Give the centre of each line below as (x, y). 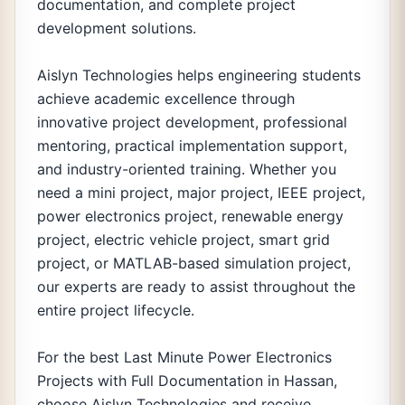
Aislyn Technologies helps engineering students (199, 75)
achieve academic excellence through (166, 99)
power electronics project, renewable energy (190, 216)
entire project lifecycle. (116, 310)
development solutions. (117, 28)
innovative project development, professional (192, 122)
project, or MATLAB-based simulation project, (194, 263)
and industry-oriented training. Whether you (187, 169)
